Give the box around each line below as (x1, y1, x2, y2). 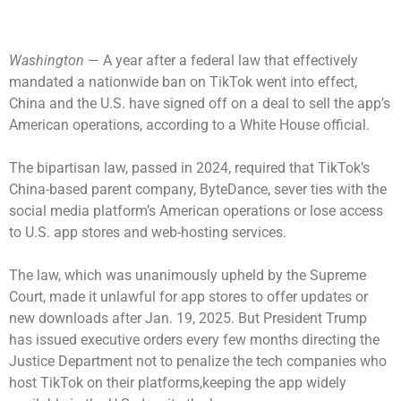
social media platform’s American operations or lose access (9, 201, 383, 219)
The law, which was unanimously (9, 266, 221, 284)
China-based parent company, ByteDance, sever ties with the (9, 180, 387, 198)
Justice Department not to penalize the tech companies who (9, 352, 387, 370)
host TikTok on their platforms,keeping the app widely (9, 373, 346, 391)
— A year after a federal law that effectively (88, 51, 358, 69)
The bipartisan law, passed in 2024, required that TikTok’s (9, 158, 370, 176)
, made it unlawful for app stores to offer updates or (43, 287, 368, 305)
